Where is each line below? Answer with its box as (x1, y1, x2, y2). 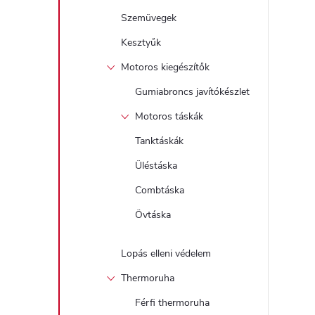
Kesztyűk (121, 36, 161, 49)
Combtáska (135, 184, 184, 197)
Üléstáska (135, 159, 177, 172)
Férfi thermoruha (135, 296, 210, 309)
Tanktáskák (135, 134, 184, 148)
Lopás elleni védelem (121, 247, 211, 260)
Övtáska (135, 208, 171, 221)
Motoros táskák (135, 110, 203, 123)
